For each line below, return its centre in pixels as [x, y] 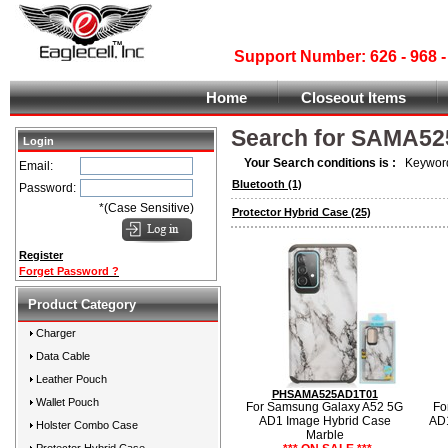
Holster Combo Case [87, 425]
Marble [324, 435]
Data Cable [63, 356]
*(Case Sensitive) [146, 208]
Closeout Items [353, 98]
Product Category [82, 304]
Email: [36, 166]
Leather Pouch [71, 379]
